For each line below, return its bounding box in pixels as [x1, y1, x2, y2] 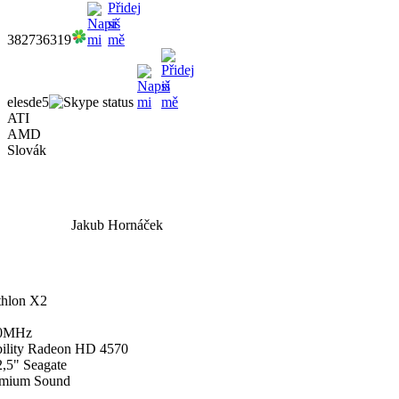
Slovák [7, 142, 46, 158]
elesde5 [7, 94, 49, 110]
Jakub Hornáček [71, 217, 163, 233]
